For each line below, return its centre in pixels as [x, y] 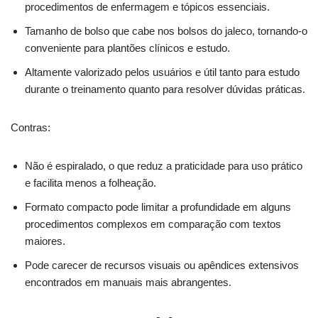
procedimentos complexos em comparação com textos [153, 224]
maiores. [45, 241]
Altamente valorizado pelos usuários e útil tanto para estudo [162, 72]
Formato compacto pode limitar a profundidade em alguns [158, 207]
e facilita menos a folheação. [91, 182]
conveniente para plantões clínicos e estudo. [127, 48]
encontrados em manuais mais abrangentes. [128, 282]
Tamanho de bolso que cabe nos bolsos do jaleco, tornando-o [166, 31]
